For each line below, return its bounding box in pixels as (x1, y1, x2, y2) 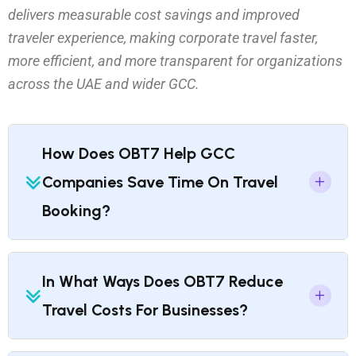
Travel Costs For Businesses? (42, 300, 248, 319)
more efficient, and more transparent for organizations (8, 52, 342, 69)
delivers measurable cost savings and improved (8, 6, 300, 23)
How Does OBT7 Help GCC (42, 144, 235, 163)
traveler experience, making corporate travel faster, (8, 29, 318, 46)
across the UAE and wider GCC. (8, 75, 199, 92)
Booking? (42, 201, 110, 220)
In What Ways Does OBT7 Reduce (42, 272, 283, 291)
